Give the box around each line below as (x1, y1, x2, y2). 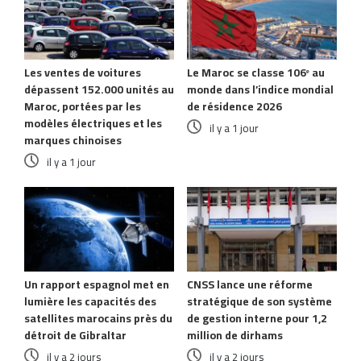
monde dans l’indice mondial (187, 79, 334, 101)
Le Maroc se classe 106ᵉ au (187, 62, 325, 84)
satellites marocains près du (24, 308, 172, 330)
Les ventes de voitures (24, 62, 141, 84)
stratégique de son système (187, 291, 332, 313)
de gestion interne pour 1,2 (187, 308, 327, 330)
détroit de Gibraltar (24, 325, 127, 346)
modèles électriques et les (24, 113, 162, 135)
